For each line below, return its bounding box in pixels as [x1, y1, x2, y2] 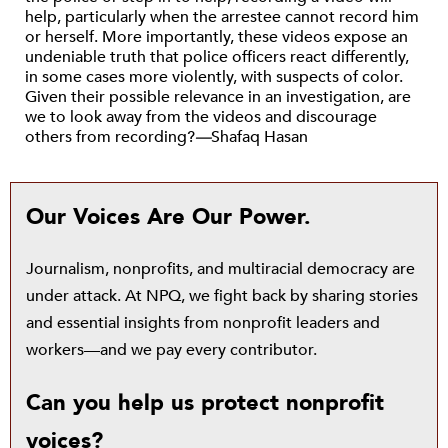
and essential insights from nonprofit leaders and [26, 312, 380, 334]
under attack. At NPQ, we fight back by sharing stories [26, 285, 418, 307]
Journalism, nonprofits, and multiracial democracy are [26, 258, 415, 280]
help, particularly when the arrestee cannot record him [25, 6, 419, 28]
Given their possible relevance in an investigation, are [25, 86, 411, 108]
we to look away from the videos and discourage [25, 106, 377, 128]
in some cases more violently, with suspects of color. [25, 66, 403, 88]
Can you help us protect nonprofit [26, 388, 384, 418]
